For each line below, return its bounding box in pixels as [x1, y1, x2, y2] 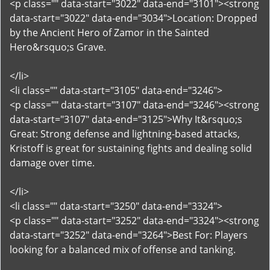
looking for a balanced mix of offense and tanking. [10, 243, 236, 256]
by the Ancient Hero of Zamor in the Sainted [10, 26, 209, 39]
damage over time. [10, 156, 95, 169]
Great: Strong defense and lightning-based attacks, [10, 127, 240, 140]
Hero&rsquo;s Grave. [10, 40, 106, 54]
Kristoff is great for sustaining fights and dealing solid [10, 142, 252, 155]
